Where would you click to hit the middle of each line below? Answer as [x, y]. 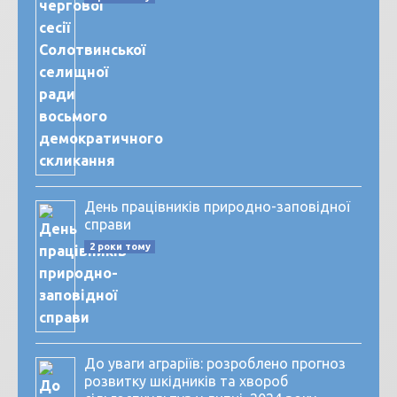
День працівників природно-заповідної [217, 207]
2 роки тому [120, 247]
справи [108, 225]
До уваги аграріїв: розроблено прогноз [215, 364]
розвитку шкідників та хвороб [186, 381]
